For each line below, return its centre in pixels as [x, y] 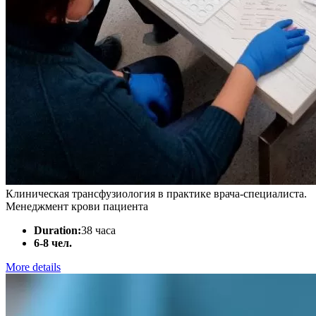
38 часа [98, 230]
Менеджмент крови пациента [77, 206]
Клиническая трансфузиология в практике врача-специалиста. [156, 194]
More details [33, 267]
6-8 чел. [53, 243]
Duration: [57, 230]
